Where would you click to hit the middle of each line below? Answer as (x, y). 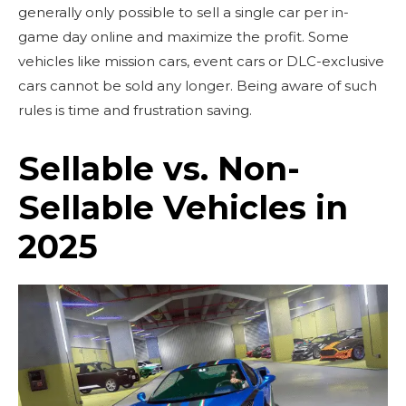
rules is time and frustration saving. (135, 110)
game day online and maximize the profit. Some (184, 37)
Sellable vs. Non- (159, 169)
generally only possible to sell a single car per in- (184, 12)
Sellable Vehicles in (183, 208)
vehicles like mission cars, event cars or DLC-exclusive (201, 61)
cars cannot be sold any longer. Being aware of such (198, 86)
